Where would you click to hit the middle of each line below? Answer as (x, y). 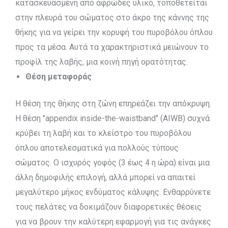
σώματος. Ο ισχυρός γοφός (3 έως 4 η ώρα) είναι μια (112, 163)
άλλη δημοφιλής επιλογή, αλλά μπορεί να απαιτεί (105, 177)
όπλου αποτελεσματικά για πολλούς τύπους (97, 148)
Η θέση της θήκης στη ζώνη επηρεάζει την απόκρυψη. (113, 104)
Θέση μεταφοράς (59, 77)
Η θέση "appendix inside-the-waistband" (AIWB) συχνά (112, 118)
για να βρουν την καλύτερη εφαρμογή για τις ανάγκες (113, 222)
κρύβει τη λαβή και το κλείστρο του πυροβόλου (103, 133)
